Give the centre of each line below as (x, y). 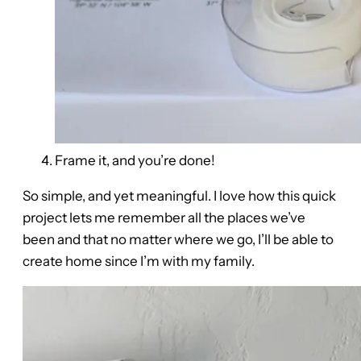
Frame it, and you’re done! (135, 161)
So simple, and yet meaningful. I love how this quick (179, 196)
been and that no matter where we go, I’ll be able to (178, 240)
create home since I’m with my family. (139, 261)
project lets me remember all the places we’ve (164, 218)
